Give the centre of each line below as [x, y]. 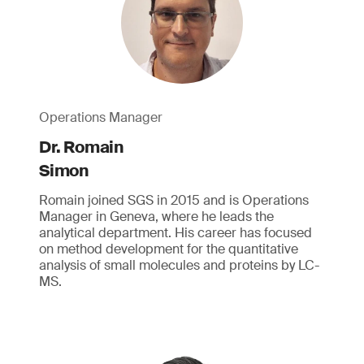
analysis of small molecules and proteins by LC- [179, 265]
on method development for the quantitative [169, 249]
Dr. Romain [81, 147]
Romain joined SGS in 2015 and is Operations [174, 200]
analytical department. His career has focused [175, 233]
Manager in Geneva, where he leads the [156, 217]
